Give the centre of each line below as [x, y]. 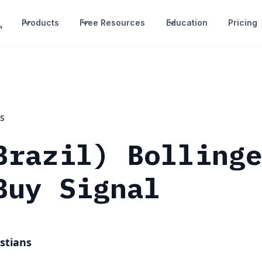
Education [187, 23]
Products [41, 23]
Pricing [242, 23]
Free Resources [113, 23]
